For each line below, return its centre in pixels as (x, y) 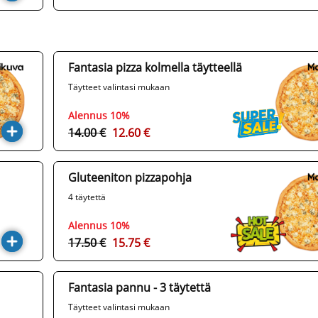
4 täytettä (87, 197)
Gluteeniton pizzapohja (130, 178)
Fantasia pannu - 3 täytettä (139, 288)
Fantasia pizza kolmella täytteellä (155, 68)
